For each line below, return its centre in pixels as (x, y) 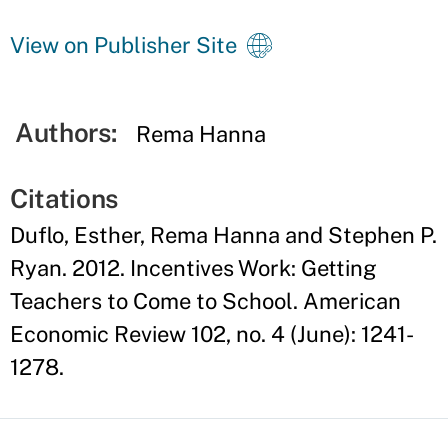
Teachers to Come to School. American (205, 301)
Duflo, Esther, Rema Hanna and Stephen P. (223, 235)
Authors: (66, 132)
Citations (64, 198)
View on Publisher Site (123, 45)
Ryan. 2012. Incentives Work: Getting (193, 268)
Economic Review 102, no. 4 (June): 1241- (212, 334)
